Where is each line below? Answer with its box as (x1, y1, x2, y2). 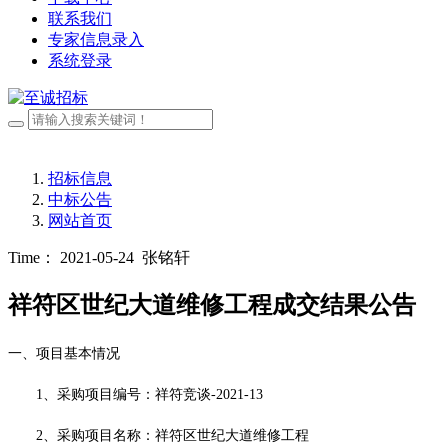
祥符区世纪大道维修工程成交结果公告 (8, 292, 416, 319)
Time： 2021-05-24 (8, 249, 134, 267)
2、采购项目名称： (36, 428, 155, 444)
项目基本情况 (36, 346, 120, 362)
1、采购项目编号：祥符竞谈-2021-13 (36, 387, 263, 403)
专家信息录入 (48, 31, 144, 48)
